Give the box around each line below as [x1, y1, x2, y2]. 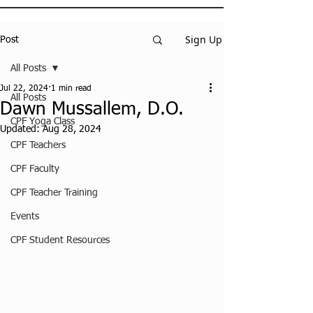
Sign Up [185, 33, 222, 46]
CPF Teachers [10, 140, 66, 150]
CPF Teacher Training [10, 188, 98, 198]
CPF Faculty [10, 164, 59, 174]
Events [10, 212, 39, 221]
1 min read [51, 85, 92, 93]
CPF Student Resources [10, 235, 110, 245]
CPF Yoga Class [10, 117, 75, 126]
